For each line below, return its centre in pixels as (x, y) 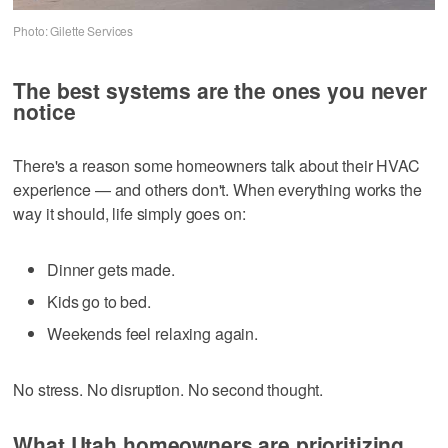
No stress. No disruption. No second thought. (168, 389)
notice (44, 110)
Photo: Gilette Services (73, 31)
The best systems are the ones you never (220, 89)
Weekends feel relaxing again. (152, 333)
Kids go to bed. (99, 301)
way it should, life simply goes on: (129, 213)
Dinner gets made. (111, 269)
